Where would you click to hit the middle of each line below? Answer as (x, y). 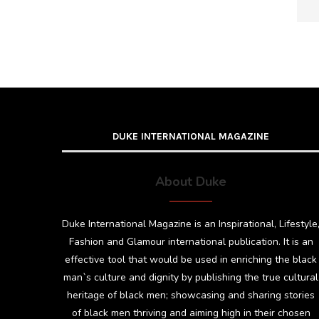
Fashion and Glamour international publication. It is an (191, 242)
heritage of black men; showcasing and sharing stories (191, 295)
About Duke (191, 182)
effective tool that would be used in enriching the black (191, 260)
